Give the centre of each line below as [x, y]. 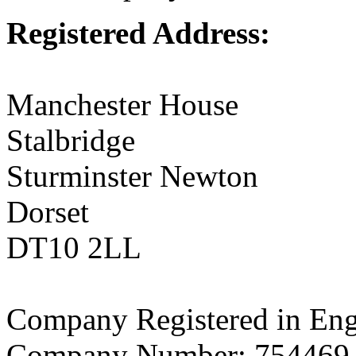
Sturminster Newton [132, 176]
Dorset [48, 212]
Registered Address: [138, 33]
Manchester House [122, 105]
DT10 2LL [74, 248]
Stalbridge [71, 141]
